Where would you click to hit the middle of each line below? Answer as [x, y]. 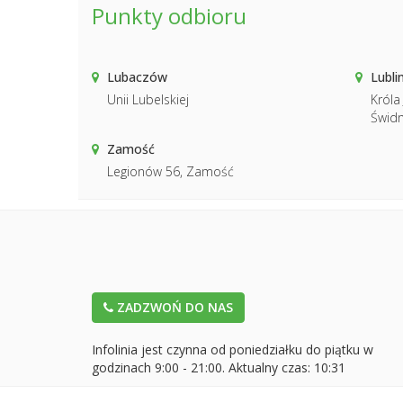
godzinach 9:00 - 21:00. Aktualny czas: [203, 367]
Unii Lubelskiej [148, 99]
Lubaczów [137, 76]
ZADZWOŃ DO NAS [173, 307]
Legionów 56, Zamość [170, 171]
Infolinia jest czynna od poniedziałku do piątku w [233, 349]
